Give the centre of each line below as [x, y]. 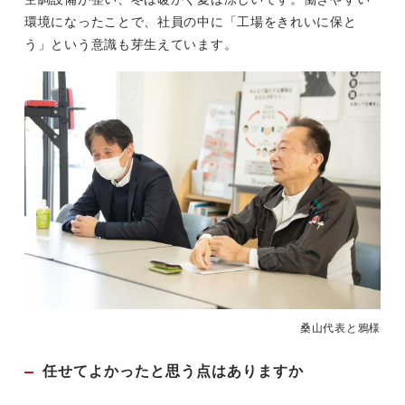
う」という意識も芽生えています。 [131, 44]
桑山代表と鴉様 [340, 327]
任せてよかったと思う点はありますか [174, 371]
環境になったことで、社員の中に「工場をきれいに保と [191, 21]
